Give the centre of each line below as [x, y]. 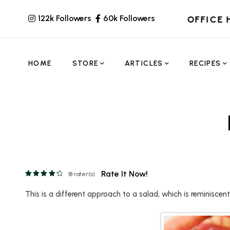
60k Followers [129, 18]
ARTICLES [144, 63]
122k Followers [65, 18]
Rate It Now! [124, 174]
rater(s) [83, 174]
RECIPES [205, 63]
